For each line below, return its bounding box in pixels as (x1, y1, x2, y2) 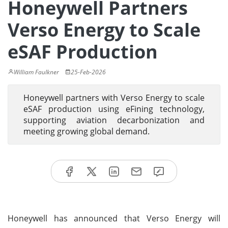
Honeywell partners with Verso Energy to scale (23, 92, 205, 103)
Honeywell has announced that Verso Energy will (8, 212, 220, 224)
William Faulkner (14, 68, 59, 76)
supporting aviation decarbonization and (23, 115, 205, 126)
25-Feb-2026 (71, 68, 106, 76)
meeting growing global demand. (23, 126, 150, 137)
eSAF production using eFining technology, (23, 103, 205, 115)
